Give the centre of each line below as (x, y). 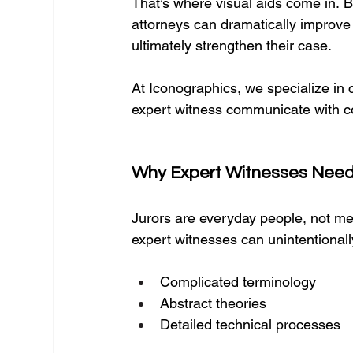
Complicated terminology (238, 282)
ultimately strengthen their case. (232, 45)
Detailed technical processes (251, 324)
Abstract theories (214, 303)
